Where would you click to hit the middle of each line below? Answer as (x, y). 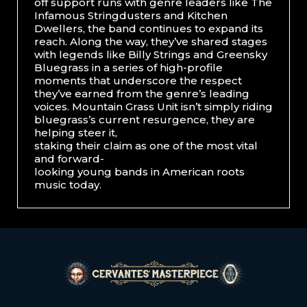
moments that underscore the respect (138, 81)
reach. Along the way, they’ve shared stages (151, 42)
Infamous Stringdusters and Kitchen (131, 16)
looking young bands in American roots (139, 172)
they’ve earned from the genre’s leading (142, 94)
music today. (68, 185)
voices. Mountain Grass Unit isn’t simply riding (153, 107)
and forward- (69, 159)
